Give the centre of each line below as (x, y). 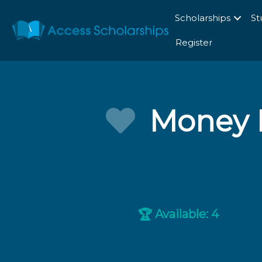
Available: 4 (186, 214)
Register (194, 42)
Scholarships (202, 18)
